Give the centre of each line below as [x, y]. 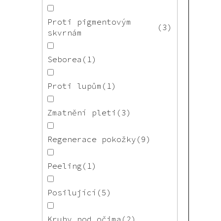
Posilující [72, 193]
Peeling [65, 166]
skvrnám [65, 33]
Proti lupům [74, 86]
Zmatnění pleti [82, 113]
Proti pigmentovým [89, 22]
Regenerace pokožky [92, 139]
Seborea [65, 59]
